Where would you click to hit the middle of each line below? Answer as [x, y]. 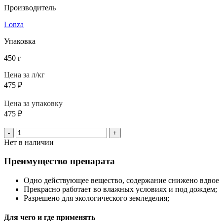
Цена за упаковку [33, 103]
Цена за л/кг [24, 74]
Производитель [30, 7]
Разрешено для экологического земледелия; [96, 198]
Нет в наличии [29, 142]
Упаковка [20, 41]
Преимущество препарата [59, 161]
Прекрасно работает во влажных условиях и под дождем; [120, 189]
